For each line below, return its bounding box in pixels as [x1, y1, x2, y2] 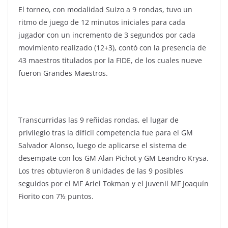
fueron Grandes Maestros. [18, 68, 108, 78]
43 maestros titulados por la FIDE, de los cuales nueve [18, 55, 202, 66]
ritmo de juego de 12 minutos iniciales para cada [18, 17, 185, 27]
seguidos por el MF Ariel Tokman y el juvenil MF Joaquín [18, 179, 209, 189]
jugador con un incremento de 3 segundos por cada [18, 30, 195, 40]
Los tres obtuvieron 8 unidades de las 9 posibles [18, 166, 183, 176]
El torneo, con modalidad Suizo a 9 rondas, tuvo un [18, 5, 192, 15]
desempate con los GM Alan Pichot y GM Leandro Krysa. [18, 153, 209, 163]
